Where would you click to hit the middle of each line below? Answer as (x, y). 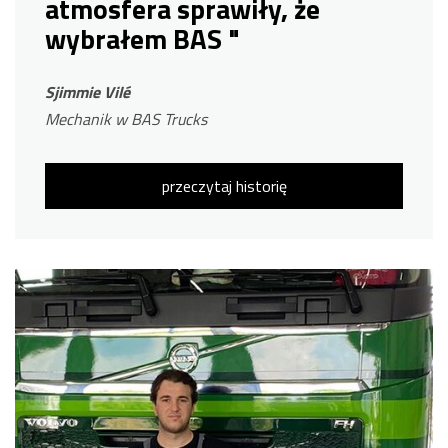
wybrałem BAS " (142, 39)
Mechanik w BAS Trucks (126, 119)
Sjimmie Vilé (87, 92)
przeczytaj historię (224, 186)
